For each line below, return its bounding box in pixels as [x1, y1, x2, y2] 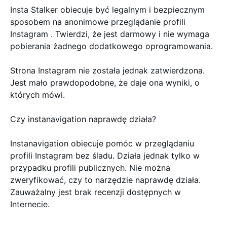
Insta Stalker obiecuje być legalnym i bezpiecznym [10, 5, 205, 15]
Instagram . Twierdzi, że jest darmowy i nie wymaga [10, 29, 209, 39]
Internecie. [10, 199, 50, 209]
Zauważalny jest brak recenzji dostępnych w [10, 187, 181, 197]
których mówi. [10, 90, 65, 100]
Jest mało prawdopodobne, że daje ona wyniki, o [10, 78, 200, 88]
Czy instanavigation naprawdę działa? [10, 114, 156, 124]
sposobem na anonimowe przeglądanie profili [10, 17, 185, 27]
